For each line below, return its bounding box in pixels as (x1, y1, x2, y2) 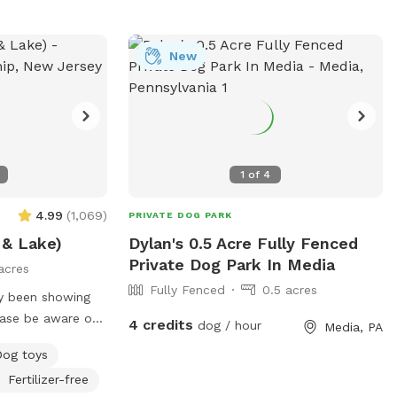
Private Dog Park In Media (128, 254, 335, 274)
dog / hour (192, 317, 261, 332)
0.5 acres (261, 282, 317, 297)
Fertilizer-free (8, 371, 90, 386)
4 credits (128, 315, 193, 333)
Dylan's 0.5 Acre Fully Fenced (128, 233, 358, 253)
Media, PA (323, 319, 383, 334)
